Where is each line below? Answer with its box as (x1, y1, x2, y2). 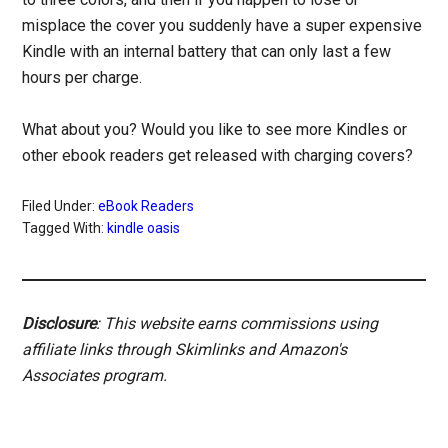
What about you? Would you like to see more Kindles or (22, 120, 408, 140)
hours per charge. (22, 68, 143, 88)
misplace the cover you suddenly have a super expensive (22, 16, 423, 36)
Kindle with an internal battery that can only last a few (22, 42, 392, 62)
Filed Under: (22, 198, 99, 215)
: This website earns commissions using (96, 314, 379, 334)
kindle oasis (107, 220, 181, 237)
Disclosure (22, 314, 97, 334)
